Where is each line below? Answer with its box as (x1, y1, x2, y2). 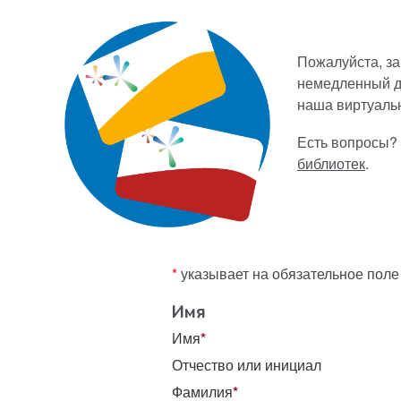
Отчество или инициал (172, 354, 321, 375)
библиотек (297, 153, 365, 175)
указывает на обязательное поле (181, 262, 399, 284)
